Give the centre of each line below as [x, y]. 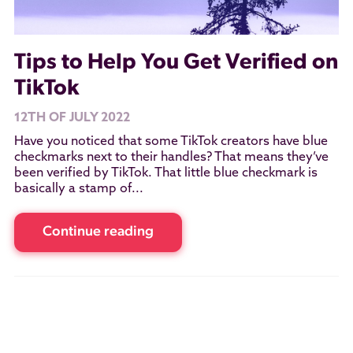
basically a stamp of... [78, 189]
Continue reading [98, 232]
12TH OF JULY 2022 [72, 118]
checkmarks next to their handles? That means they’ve [171, 157]
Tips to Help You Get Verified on [176, 63]
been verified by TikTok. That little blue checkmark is [165, 173]
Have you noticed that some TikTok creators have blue [171, 141]
